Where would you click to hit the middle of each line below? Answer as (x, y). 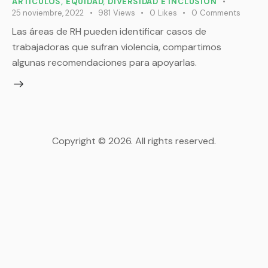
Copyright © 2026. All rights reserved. (134, 141)
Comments (220, 13)
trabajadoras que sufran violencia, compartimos (117, 47)
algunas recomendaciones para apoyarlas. (104, 63)
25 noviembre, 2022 (48, 13)
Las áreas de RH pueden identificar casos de (109, 32)
